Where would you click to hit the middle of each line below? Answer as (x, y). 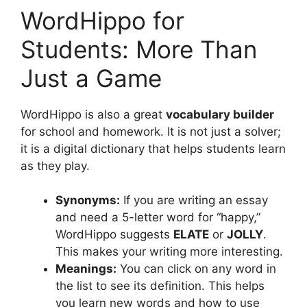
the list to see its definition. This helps (160, 286)
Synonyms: (88, 200)
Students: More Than (139, 49)
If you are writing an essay (194, 200)
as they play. (55, 165)
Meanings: (86, 269)
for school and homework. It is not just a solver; (151, 131)
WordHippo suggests (114, 235)
